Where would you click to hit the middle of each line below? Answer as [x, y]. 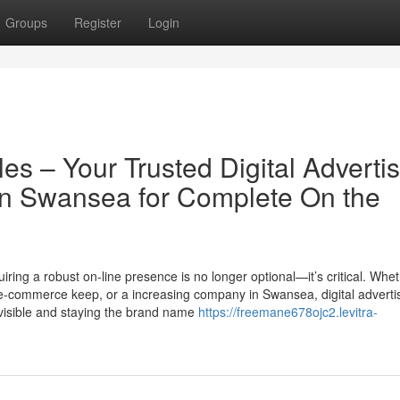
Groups [26, 22]
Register [98, 22]
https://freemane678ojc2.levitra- [288, 312]
